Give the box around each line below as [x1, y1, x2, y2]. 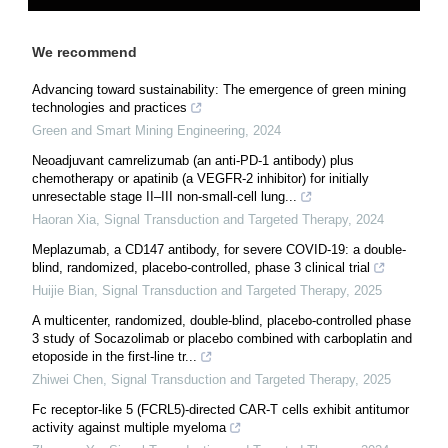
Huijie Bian [32, 282, 94, 298]
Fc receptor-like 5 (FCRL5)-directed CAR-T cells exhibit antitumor [32, 401, 409, 417]
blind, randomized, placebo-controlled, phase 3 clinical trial [32, 259, 370, 275]
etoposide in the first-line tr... [32, 348, 197, 364]
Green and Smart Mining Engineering [32, 122, 245, 138]
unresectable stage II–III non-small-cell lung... [32, 188, 297, 204]
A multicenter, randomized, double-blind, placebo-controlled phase [32, 312, 411, 328]
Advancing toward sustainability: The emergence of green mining [32, 81, 406, 97]
